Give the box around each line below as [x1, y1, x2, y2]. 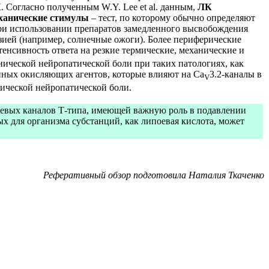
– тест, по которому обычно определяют [89, 12, 255, 23]
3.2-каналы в [210, 68, 262, 79]
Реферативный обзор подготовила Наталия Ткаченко [43, 170, 264, 181]
